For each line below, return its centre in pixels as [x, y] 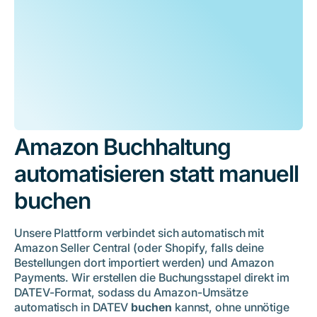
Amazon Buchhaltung [122, 147]
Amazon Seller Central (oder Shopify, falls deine [139, 248]
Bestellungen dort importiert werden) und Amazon [144, 263]
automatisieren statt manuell [156, 174]
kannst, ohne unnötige [231, 307]
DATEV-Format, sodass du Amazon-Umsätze [131, 293]
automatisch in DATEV [73, 307]
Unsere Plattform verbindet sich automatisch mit [139, 233]
